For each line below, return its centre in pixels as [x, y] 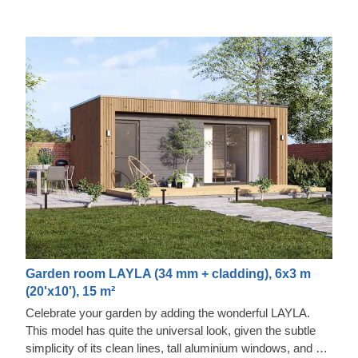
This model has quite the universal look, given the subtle [171, 331]
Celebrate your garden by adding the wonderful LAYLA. [168, 313]
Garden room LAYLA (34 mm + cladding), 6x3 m [168, 274]
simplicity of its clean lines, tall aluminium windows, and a [174, 348]
